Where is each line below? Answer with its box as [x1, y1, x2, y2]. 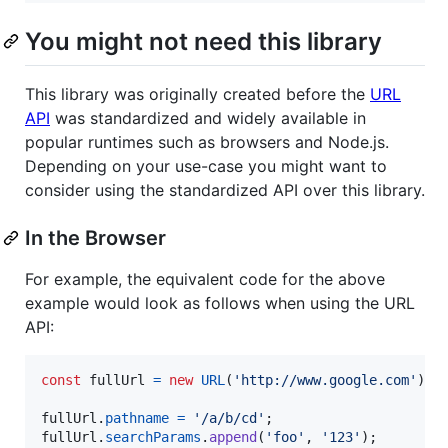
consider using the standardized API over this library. [25, 179, 425, 200]
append [209, 428, 257, 445]
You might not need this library [25, 27, 382, 57]
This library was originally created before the [25, 83, 370, 104]
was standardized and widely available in [50, 107, 366, 128]
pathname [105, 409, 169, 426]
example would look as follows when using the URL [25, 292, 415, 313]
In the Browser [25, 225, 166, 250]
